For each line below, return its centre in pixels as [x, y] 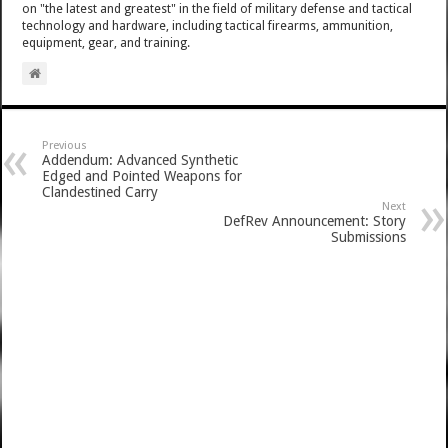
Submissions [368, 237]
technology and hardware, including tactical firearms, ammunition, [208, 26]
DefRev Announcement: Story [314, 221]
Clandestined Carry [100, 192]
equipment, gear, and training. [106, 43]
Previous [65, 146]
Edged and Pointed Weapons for [142, 176]
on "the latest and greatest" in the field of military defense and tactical [217, 9]
